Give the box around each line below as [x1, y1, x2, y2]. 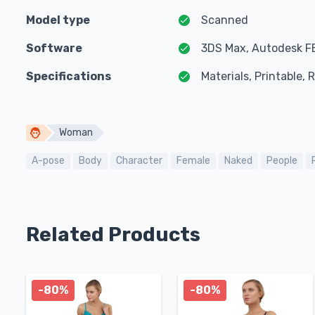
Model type [26, 13, 90, 27]
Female [176, 155, 210, 167]
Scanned [201, 13, 248, 27]
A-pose [32, 155, 65, 167]
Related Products [26, 223, 200, 246]
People [266, 155, 297, 167]
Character [116, 155, 162, 167]
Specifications [26, 70, 111, 83]
